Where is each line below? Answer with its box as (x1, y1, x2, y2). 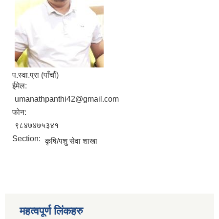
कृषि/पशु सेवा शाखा (45, 137, 97, 146)
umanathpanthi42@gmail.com (15, 95, 119, 104)
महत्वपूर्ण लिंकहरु (20, 205, 83, 218)
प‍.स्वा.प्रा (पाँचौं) (12, 71, 59, 80)
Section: (12, 134, 43, 143)
